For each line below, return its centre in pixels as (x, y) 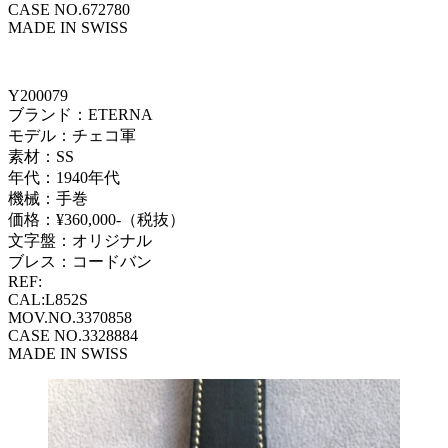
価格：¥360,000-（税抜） (96, 220)
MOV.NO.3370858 (70, 318)
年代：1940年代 (64, 178)
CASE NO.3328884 (73, 336)
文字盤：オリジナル (80, 241)
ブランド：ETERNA (80, 115)
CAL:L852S (48, 300)
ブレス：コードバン (80, 262)
